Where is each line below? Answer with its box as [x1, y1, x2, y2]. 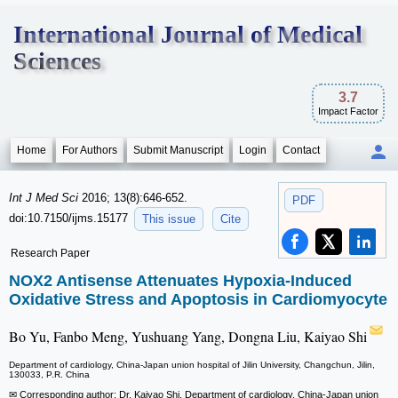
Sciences [13, 47, 101, 75]
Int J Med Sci [9, 191, 82, 204]
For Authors [62, 144, 117, 156]
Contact [283, 144, 320, 156]
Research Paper [11, 247, 90, 259]
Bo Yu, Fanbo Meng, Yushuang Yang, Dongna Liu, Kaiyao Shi [9, 327, 367, 346]
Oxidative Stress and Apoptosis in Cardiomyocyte [9, 291, 387, 309]
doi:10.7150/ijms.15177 [9, 211, 131, 225]
